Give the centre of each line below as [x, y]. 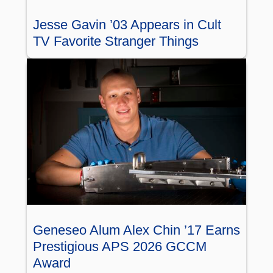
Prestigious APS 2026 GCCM [120, 246]
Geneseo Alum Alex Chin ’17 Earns [136, 230]
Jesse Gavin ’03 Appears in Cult [127, 25]
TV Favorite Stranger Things [116, 41]
